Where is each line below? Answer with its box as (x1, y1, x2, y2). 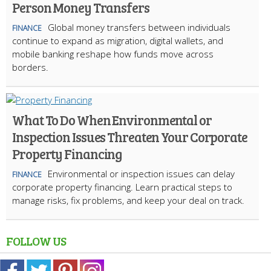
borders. (12, 60, 51, 73)
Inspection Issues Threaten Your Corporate (12, 127, 247, 146)
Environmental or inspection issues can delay (48, 167, 235, 180)
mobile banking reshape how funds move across (12, 47, 214, 60)
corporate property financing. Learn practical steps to (12, 180, 232, 193)
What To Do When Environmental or (12, 110, 212, 129)
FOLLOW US (6, 232, 66, 249)
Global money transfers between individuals (48, 21, 230, 33)
